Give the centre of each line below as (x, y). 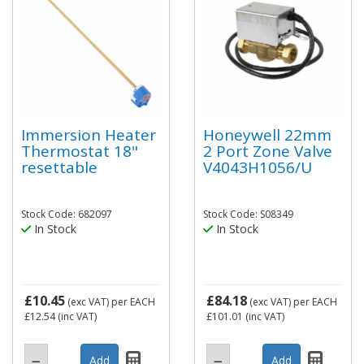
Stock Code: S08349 (248, 214)
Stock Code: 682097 (67, 214)
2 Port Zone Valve (268, 151)
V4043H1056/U (258, 167)
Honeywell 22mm (267, 134)
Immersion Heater (89, 134)
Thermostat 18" (80, 151)
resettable (59, 167)
